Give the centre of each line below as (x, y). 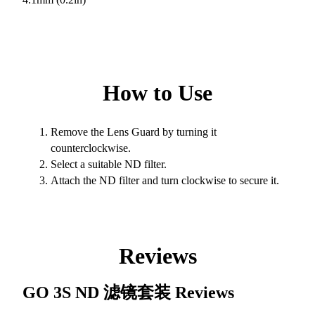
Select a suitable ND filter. (109, 165)
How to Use (157, 93)
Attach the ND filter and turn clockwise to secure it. (165, 181)
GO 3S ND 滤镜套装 (99, 293)
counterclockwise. (91, 148)
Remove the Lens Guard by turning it (134, 132)
